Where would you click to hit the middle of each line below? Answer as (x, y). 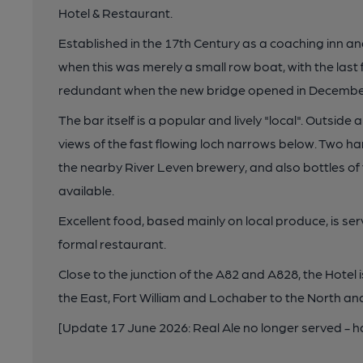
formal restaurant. (112, 243)
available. (86, 190)
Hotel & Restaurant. (115, 13)
